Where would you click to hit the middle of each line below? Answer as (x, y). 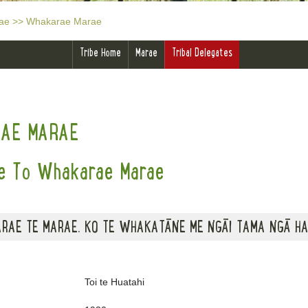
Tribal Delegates (202, 53)
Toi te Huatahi (114, 282)
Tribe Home (100, 53)
